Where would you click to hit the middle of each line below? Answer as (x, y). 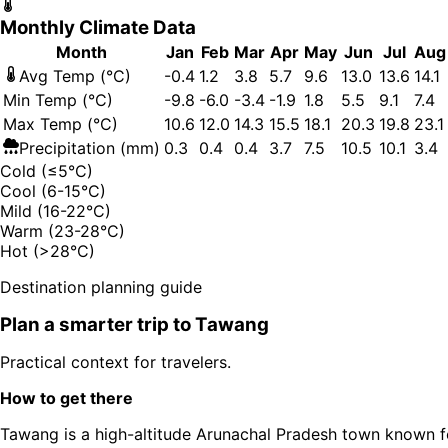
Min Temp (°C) (58, 100)
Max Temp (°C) (60, 124)
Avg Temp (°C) (75, 76)
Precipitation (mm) (89, 148)
